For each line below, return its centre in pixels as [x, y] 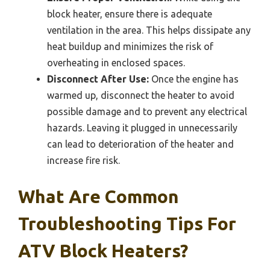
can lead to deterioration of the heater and [140, 144]
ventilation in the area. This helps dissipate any [149, 30]
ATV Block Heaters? [103, 251]
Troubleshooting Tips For [127, 224]
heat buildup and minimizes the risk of [130, 47]
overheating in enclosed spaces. [116, 63]
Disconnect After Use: [98, 79]
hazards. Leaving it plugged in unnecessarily [142, 128]
